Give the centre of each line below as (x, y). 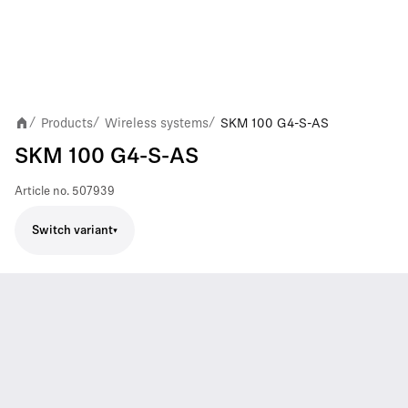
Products (67, 123)
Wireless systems (157, 123)
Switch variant (72, 230)
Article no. (42, 192)
